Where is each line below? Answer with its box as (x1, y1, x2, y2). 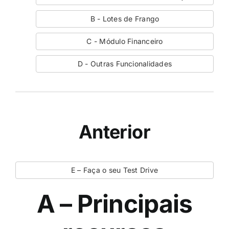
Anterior (78, 121, 151, 144)
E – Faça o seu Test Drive (71, 166, 158, 175)
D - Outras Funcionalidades (77, 59, 172, 68)
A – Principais (36, 189, 193, 219)
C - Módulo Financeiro (86, 37, 163, 46)
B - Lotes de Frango (90, 14, 159, 24)
